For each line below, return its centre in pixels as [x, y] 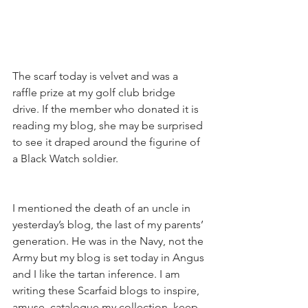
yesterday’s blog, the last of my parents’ [109, 224]
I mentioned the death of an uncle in [103, 208]
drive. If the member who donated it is [107, 109]
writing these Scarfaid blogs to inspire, [107, 290]
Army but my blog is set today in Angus [110, 257]
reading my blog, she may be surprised [109, 125]
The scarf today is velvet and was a [97, 76]
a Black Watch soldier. [65, 158]
